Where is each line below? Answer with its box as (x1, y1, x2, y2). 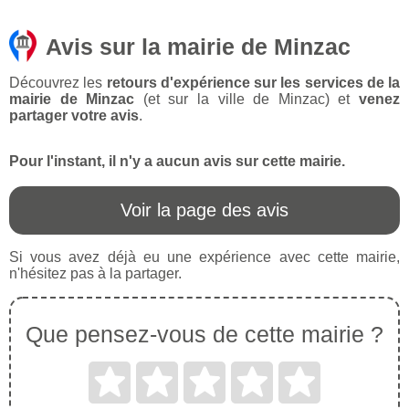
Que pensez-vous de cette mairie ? (26, 321, 383, 348)
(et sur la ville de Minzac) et (134, 91, 360, 108)
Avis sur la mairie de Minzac (46, 34, 351, 60)
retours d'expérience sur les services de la (106, 75, 400, 91)
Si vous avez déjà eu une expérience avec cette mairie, (9, 249, 400, 266)
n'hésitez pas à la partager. (9, 266, 182, 282)
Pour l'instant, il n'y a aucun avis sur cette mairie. (9, 153, 345, 170)
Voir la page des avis (121, 200, 288, 221)
